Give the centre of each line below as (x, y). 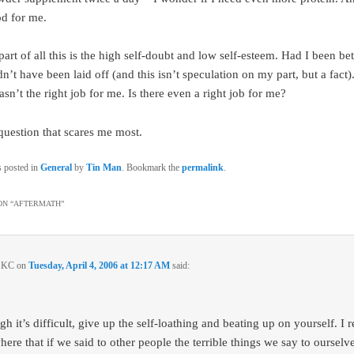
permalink (202, 168)
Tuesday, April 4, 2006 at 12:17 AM (100, 265)
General (56, 168)
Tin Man (104, 168)
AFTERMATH (37, 204)
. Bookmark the (151, 168)
